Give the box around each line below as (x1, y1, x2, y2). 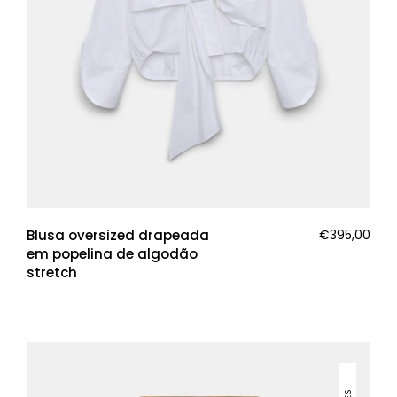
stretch (27, 263, 77, 282)
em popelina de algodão (27, 245, 198, 263)
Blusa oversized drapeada (27, 226, 209, 245)
